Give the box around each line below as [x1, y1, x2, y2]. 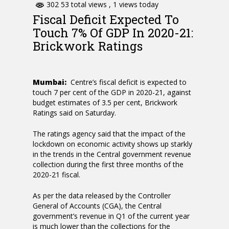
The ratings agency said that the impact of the [33, 129, 186, 139]
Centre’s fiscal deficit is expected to [68, 77, 187, 87]
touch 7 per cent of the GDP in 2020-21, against [33, 87, 191, 98]
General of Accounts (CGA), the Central [33, 201, 162, 211]
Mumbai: [33, 77, 68, 87]
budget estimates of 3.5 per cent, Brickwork [33, 98, 177, 108]
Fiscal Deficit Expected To [33, 11, 179, 28]
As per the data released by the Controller [33, 191, 171, 201]
